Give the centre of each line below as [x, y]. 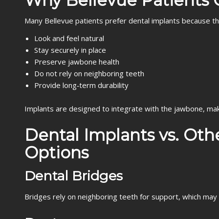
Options [56, 153]
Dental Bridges [74, 176]
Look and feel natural [69, 38]
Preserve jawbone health [77, 62]
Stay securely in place [70, 50]
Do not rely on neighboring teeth [89, 73]
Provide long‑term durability [81, 85]
